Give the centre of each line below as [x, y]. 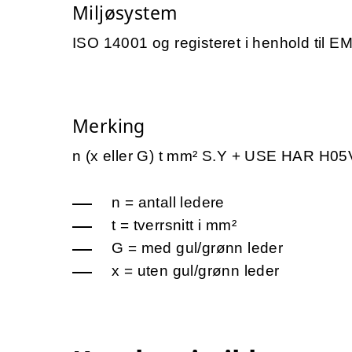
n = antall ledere [168, 202]
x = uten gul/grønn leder [196, 270]
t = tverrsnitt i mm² [174, 225]
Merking [109, 125]
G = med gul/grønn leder [198, 247]
